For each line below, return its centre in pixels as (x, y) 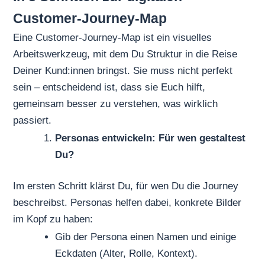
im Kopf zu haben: (53, 219)
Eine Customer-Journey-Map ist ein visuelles (113, 38)
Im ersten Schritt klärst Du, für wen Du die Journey (126, 186)
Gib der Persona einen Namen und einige (146, 237)
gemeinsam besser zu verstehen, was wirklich (116, 104)
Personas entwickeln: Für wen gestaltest (151, 138)
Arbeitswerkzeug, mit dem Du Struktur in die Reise (125, 54)
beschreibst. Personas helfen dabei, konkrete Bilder (127, 203)
